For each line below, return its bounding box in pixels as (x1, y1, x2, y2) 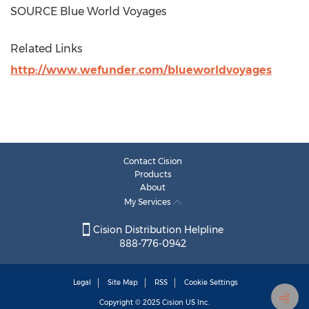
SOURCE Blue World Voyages (10, 5, 166, 18)
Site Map (108, 278, 138, 288)
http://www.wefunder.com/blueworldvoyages (10, 63, 272, 77)
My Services (124, 197, 173, 207)
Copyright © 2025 (99, 298, 162, 308)
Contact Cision (123, 156, 182, 166)
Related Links (10, 42, 82, 55)
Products (134, 169, 172, 179)
